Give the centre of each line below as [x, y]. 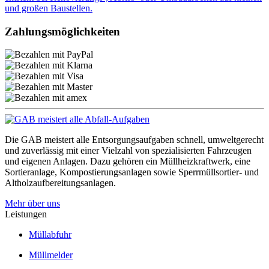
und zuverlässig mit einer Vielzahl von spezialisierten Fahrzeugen [128, 151]
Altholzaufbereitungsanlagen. [60, 183]
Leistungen [26, 214]
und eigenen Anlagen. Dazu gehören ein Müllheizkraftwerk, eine [128, 162]
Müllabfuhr [50, 235]
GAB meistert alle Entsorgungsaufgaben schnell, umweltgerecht [142, 140]
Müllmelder [51, 255]
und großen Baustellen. [49, 8]
